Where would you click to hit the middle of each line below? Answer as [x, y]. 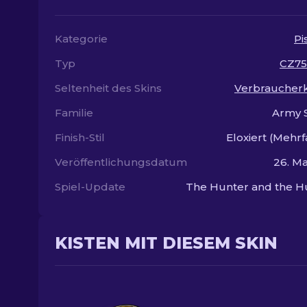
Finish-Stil [80, 137]
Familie [74, 113]
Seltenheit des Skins [108, 88]
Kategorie [81, 39]
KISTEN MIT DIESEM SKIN [166, 243]
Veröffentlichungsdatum [121, 162]
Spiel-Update [90, 187]
